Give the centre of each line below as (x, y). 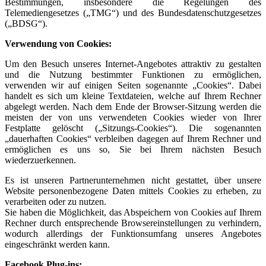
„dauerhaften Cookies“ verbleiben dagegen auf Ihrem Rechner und (133, 138)
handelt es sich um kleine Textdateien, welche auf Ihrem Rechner (133, 96)
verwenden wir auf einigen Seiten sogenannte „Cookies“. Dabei (133, 85)
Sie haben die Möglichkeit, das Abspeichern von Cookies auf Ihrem (133, 212)
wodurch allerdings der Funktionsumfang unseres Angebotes (133, 233)
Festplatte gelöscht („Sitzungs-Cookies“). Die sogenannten (133, 128)
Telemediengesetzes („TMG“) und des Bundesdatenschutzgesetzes (133, 12)
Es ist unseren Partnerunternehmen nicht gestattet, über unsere (133, 180)
